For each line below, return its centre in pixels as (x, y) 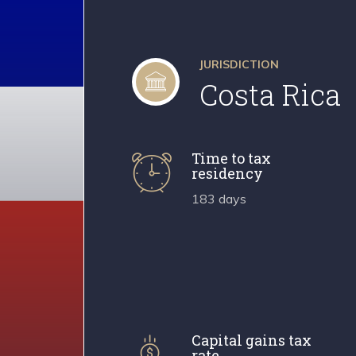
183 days (219, 198)
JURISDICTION (239, 64)
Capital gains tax (251, 340)
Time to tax (231, 158)
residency (227, 173)
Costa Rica (270, 94)
